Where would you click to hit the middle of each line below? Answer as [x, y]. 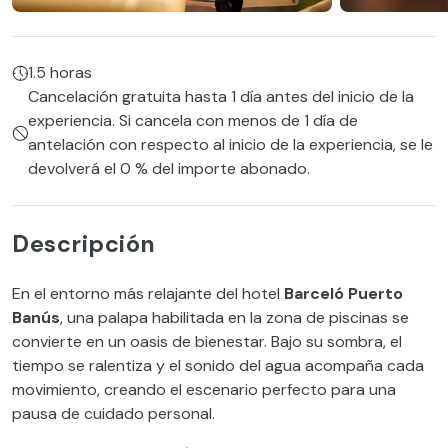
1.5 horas [60, 73]
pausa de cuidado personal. [113, 414]
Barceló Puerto [343, 294]
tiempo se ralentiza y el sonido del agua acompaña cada [218, 366]
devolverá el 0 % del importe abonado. [169, 169]
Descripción [84, 244]
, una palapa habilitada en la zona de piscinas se [234, 318]
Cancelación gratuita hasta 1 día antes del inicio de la [221, 97]
